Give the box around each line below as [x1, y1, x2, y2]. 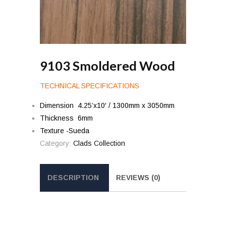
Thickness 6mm [40, 114, 93, 122]
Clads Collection [73, 139, 125, 147]
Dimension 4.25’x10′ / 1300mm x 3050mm [40, 101, 175, 109]
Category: [40, 139, 73, 147]
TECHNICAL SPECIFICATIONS [40, 81, 139, 90]
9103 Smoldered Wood [40, 58, 175, 73]
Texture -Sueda [40, 126, 89, 135]
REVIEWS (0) [116, 173, 160, 182]
